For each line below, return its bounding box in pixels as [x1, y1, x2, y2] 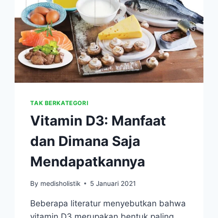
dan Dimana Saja [30, 133, 141, 150]
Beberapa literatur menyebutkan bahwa [30, 198, 186, 208]
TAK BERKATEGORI [30, 99, 89, 107]
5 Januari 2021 [90, 179, 136, 187]
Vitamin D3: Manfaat [30, 112, 166, 129]
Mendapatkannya [30, 153, 145, 170]
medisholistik [40, 179, 80, 187]
